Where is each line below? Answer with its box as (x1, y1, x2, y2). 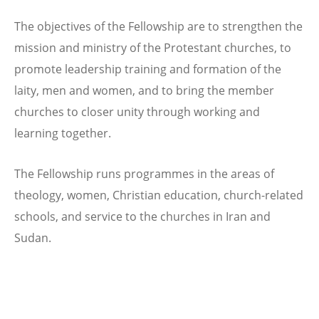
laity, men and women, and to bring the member (14, 83, 274, 99)
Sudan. (14, 230, 51, 246)
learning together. (14, 125, 111, 142)
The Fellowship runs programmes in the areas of (14, 166, 274, 182)
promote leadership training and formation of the (14, 61, 281, 78)
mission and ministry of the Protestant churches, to (14, 40, 291, 56)
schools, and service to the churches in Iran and (14, 209, 271, 225)
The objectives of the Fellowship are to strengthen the (14, 19, 303, 35)
